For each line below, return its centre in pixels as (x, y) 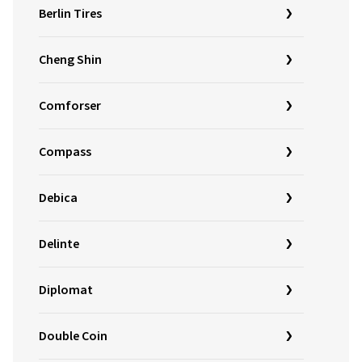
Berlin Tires (70, 14)
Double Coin (73, 336)
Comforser (70, 106)
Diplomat (66, 290)
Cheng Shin (70, 60)
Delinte (59, 244)
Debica (58, 198)
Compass (65, 152)
